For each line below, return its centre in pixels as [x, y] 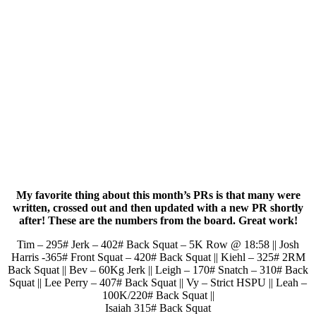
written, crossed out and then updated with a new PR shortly [158, 208]
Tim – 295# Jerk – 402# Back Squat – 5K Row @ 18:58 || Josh [158, 245]
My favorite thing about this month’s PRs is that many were [158, 195]
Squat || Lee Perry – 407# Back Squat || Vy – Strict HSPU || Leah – [158, 283]
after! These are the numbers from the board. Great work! [158, 221]
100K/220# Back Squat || [158, 296]
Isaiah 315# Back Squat [158, 308]
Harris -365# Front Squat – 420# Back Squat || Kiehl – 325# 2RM [158, 257]
